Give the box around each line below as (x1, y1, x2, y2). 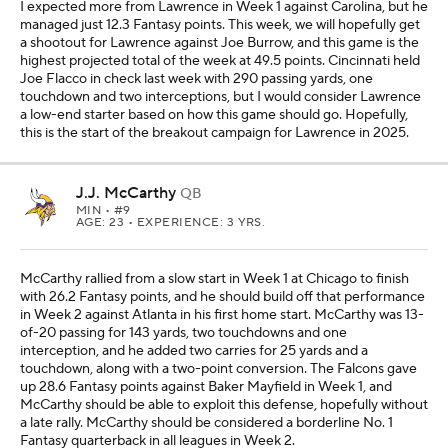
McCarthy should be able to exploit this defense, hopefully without (20, 395, 428, 414)
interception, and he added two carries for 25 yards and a (20, 341, 368, 360)
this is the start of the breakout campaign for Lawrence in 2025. (20, 123, 409, 142)
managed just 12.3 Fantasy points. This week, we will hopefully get (20, 15, 420, 34)
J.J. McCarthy (76, 182, 176, 203)
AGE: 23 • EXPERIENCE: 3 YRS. (76, 214, 266, 230)
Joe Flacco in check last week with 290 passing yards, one (20, 69, 373, 88)
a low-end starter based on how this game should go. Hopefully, (20, 105, 408, 124)
